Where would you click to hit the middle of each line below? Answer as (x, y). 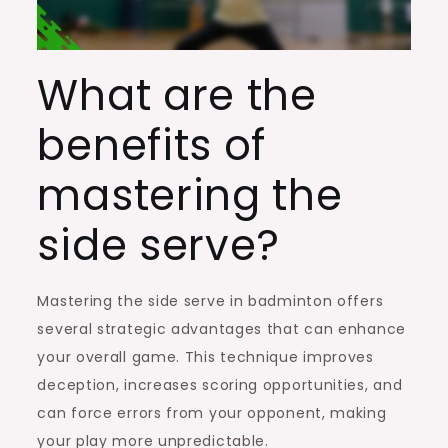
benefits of (152, 145)
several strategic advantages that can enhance (221, 328)
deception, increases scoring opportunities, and (220, 384)
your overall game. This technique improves (205, 356)
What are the (177, 95)
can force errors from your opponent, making (212, 412)
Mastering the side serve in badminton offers (210, 300)
